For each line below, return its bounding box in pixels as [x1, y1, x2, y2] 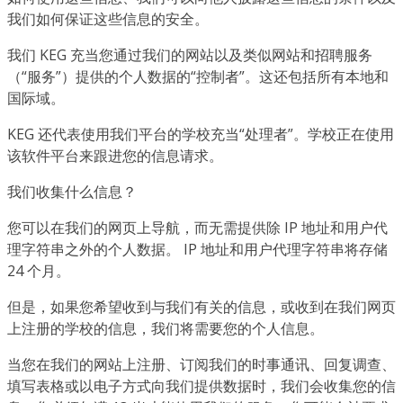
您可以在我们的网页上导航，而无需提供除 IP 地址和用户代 [7, 217, 388, 237]
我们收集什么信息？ [7, 181, 137, 201]
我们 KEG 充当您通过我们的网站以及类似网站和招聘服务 [7, 44, 372, 65]
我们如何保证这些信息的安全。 [7, 8, 209, 29]
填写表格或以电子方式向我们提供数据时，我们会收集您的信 [7, 375, 396, 396]
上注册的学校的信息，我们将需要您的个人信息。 [7, 318, 324, 338]
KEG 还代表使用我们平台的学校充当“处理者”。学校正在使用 [7, 123, 394, 144]
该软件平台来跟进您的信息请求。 [7, 145, 223, 166]
